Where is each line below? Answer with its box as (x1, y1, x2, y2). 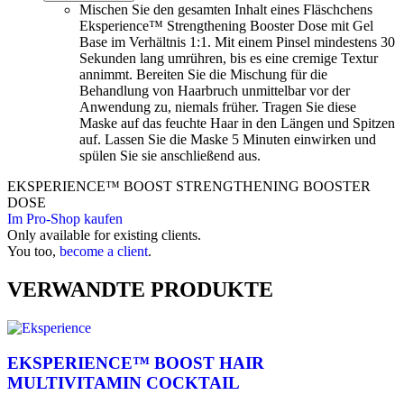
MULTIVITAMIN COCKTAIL (7, 372, 240, 392)
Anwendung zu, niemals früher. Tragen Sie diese (79, 99, 356, 115)
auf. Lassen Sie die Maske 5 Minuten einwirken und (79, 132, 376, 148)
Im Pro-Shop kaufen (7, 211, 123, 227)
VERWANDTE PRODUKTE (7, 278, 273, 302)
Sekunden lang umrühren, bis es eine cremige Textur (79, 50, 378, 67)
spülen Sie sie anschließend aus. (79, 148, 261, 164)
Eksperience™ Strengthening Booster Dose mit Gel (79, 18, 373, 34)
